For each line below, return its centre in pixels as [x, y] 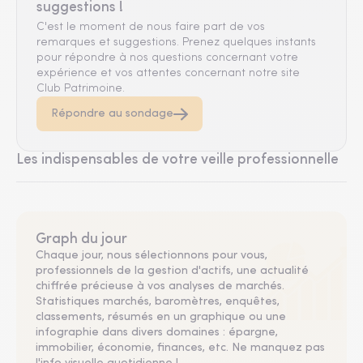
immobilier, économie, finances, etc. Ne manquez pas [180, 348]
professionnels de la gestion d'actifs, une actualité [172, 271]
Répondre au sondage [112, 114]
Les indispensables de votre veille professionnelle [177, 160]
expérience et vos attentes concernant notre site [168, 73]
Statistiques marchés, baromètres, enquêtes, [158, 302]
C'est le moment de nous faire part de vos [151, 27]
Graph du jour [81, 239]
